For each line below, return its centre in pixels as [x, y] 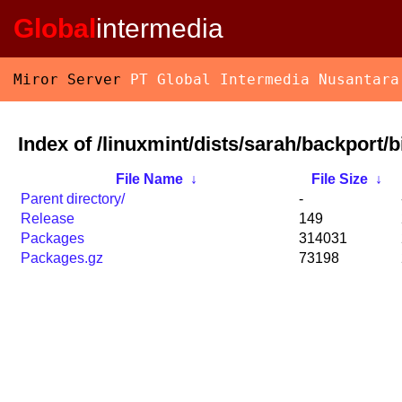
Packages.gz [62, 258]
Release [48, 219]
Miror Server [72, 79]
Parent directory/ [73, 199]
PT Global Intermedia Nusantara [265, 79]
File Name [149, 179]
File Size [339, 179]
